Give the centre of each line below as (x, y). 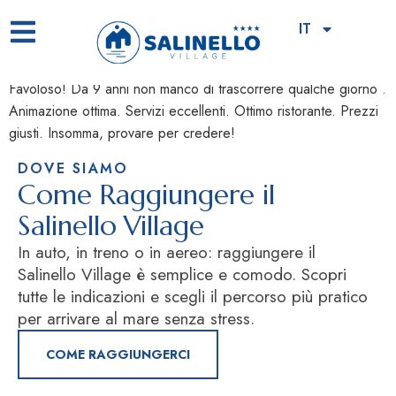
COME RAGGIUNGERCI (118, 354)
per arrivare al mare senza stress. (136, 318)
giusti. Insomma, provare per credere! (122, 133)
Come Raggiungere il (146, 194)
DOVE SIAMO (73, 168)
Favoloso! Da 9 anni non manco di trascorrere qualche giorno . (198, 89)
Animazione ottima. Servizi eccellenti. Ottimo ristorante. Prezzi (194, 111)
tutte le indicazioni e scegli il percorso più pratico (193, 296)
